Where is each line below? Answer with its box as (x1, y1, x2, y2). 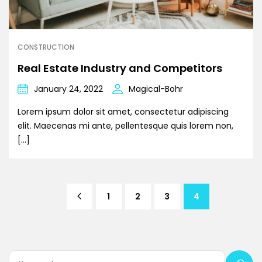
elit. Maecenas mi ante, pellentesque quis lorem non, (18, 120, 233, 132)
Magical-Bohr (129, 83, 183, 95)
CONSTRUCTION (18, 42, 74, 53)
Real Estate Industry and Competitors (18, 61, 222, 76)
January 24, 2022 (34, 83, 103, 95)
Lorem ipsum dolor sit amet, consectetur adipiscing (18, 106, 229, 118)
